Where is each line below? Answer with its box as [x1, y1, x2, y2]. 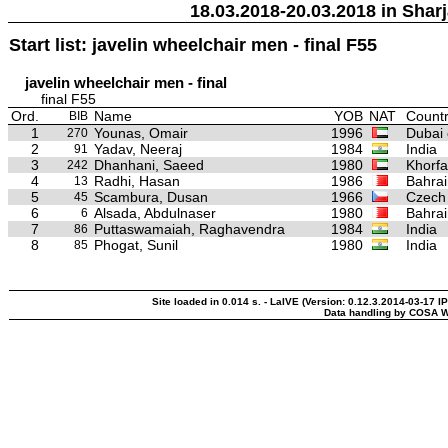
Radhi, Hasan [94, 172, 180, 189]
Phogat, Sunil [94, 236, 178, 253]
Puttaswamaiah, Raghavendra [94, 220, 285, 237]
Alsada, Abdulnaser [94, 204, 216, 221]
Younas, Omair [94, 124, 188, 141]
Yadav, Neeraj [94, 140, 182, 157]
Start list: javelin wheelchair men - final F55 [9, 34, 377, 55]
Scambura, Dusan [94, 188, 208, 205]
